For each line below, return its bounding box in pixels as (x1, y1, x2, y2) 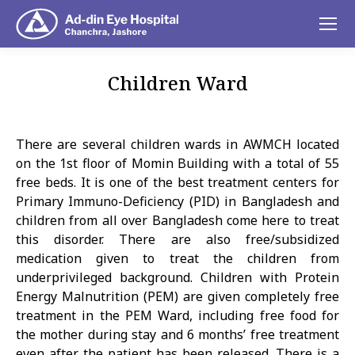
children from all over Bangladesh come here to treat (16, 212, 339, 229)
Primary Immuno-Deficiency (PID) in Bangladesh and (16, 193, 339, 210)
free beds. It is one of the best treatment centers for (16, 174, 339, 191)
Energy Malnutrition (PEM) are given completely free (16, 288, 339, 305)
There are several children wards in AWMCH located (16, 136, 339, 153)
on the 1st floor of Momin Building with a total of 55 (16, 155, 339, 172)
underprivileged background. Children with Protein (16, 269, 339, 286)
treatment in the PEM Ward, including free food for (16, 307, 339, 324)
